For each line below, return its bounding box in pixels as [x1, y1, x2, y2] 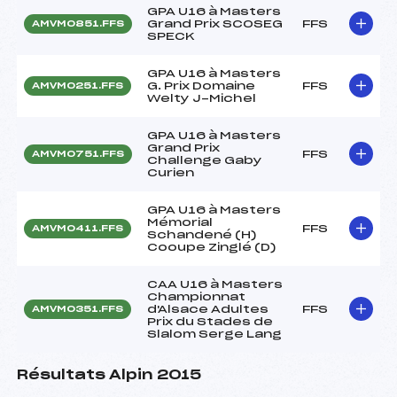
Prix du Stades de [147, 315, 273, 327]
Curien [147, 167, 194, 178]
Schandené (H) [147, 229, 257, 240]
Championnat [147, 291, 245, 302]
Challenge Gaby [147, 154, 262, 166]
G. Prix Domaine [147, 80, 255, 91]
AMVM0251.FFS [32, 81, 123, 90]
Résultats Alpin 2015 [17, 368, 201, 382]
